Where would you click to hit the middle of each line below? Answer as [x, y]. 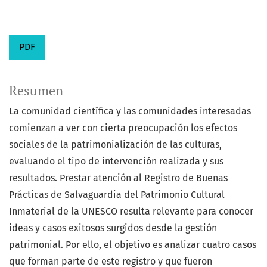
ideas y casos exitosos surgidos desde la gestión [113, 228]
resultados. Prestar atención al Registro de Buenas [118, 178]
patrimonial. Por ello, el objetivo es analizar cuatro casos [133, 245]
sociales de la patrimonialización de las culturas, [115, 145]
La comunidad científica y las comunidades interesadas [130, 111]
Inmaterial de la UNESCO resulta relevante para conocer [131, 212]
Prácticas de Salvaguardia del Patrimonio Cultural [117, 195]
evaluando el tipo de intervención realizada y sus [116, 162]
